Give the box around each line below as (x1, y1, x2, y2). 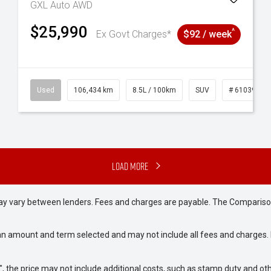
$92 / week (183, 28, 232, 40)
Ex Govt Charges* (96, 28, 171, 40)
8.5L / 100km (132, 86, 176, 94)
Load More (112, 160, 148, 172)
